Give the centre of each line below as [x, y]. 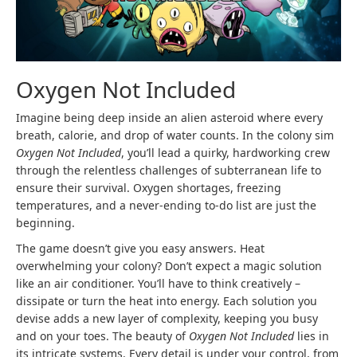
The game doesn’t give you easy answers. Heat [140, 248]
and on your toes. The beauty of [102, 335]
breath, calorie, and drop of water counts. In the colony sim [175, 135]
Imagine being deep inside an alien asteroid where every [169, 117]
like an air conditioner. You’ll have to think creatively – [158, 283]
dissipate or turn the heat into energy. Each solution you [167, 300]
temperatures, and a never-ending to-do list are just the [166, 205]
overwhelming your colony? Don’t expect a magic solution [169, 265]
